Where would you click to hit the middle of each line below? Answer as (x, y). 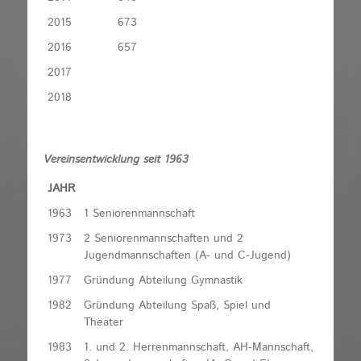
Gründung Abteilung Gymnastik (163, 280)
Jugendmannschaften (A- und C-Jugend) (187, 255)
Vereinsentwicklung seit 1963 (116, 159)
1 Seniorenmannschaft (139, 213)
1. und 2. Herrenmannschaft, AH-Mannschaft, (199, 347)
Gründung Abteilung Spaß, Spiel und (177, 305)
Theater (104, 322)
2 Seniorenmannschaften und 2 (164, 238)
